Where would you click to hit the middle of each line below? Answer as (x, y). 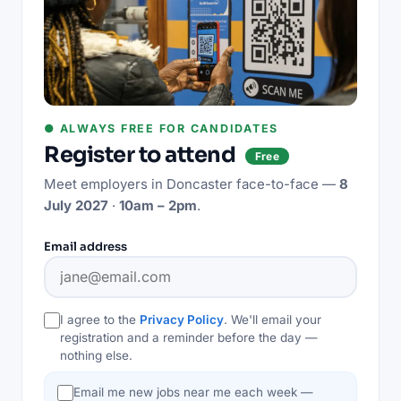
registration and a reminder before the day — (189, 337)
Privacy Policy (182, 319)
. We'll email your (273, 319)
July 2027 (76, 205)
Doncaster (200, 183)
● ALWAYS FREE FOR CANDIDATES (161, 128)
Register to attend (142, 154)
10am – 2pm (158, 205)
